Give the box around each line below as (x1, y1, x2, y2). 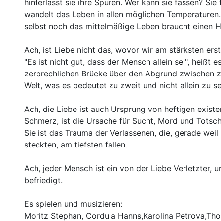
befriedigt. (24, 175, 63, 185)
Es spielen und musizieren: (24, 198, 122, 209)
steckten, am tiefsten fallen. (24, 139, 127, 149)
